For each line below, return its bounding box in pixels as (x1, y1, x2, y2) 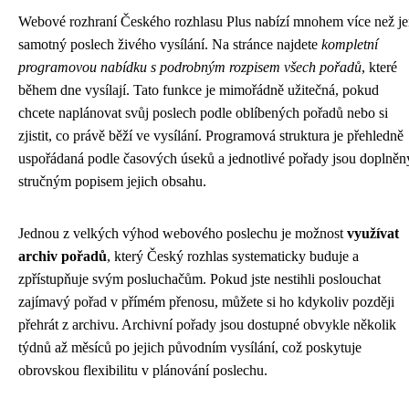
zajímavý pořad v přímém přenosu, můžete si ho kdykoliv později (18, 294, 394, 309)
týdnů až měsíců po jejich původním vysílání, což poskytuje (18, 340, 362, 355)
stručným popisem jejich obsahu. (18, 173, 206, 189)
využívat (347, 225, 399, 241)
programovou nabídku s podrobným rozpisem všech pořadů (18, 59, 362, 75)
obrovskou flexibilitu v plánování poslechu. (18, 362, 267, 378)
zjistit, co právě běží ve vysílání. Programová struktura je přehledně (18, 128, 404, 143)
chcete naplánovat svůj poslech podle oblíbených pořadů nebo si (18, 105, 388, 121)
